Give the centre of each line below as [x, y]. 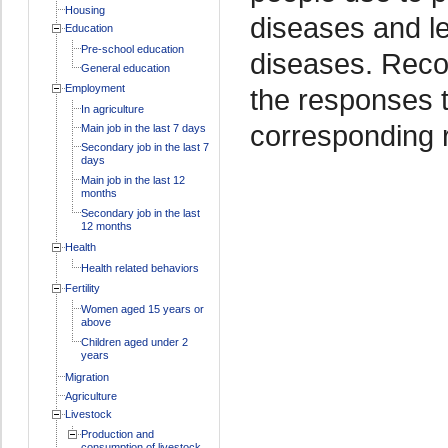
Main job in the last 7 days [143, 127]
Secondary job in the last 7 [144, 146]
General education [125, 67]
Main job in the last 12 [132, 179]
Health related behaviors [139, 267]
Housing [84, 9]
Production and [117, 433]
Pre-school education [132, 48]
